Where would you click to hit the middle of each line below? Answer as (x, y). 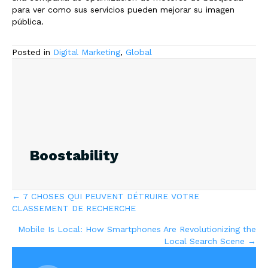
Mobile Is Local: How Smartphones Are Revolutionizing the (137, 229)
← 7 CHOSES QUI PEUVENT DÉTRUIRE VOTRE (106, 196)
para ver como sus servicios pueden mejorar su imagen (123, 10)
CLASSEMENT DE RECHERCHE (74, 208)
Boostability (74, 156)
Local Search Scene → (210, 241)
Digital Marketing (87, 52)
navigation (58, 227)
